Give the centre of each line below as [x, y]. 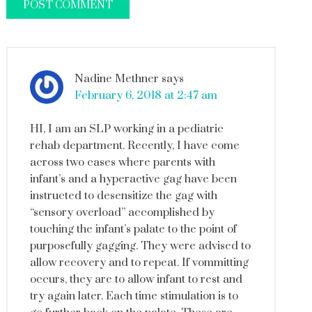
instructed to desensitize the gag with [123, 195]
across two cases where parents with [122, 162]
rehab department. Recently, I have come [134, 145]
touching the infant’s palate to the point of [133, 229]
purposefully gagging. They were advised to [140, 245]
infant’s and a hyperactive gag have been [133, 179]
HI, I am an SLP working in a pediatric [126, 128]
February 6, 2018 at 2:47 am [146, 95]
